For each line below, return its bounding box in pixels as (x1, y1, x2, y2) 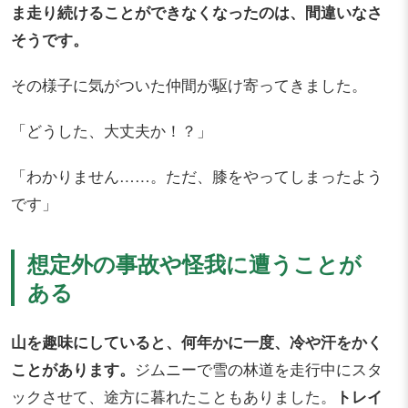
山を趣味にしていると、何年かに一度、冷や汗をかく (11, 331, 382, 353)
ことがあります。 (11, 358, 135, 381)
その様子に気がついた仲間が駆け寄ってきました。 (11, 74, 367, 97)
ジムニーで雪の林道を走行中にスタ (135, 358, 382, 381)
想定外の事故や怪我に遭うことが (27, 248, 362, 280)
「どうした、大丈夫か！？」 (11, 119, 212, 142)
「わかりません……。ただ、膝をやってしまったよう (11, 165, 382, 188)
